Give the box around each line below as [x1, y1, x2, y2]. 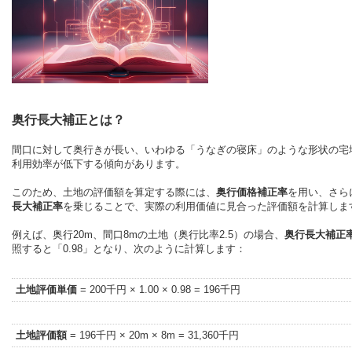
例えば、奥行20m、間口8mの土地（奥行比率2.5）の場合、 [12, 228, 284, 240]
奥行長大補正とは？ [12, 112, 125, 126]
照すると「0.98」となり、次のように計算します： [12, 242, 246, 255]
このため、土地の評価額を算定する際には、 [12, 185, 216, 198]
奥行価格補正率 [216, 185, 288, 198]
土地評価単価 [16, 283, 77, 295]
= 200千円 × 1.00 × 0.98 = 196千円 [77, 283, 240, 295]
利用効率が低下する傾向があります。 [12, 157, 185, 170]
